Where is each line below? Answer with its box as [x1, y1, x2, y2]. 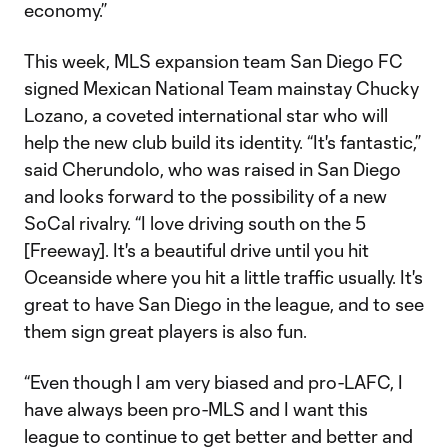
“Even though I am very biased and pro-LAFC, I [24, 371, 403, 394]
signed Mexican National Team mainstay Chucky [24, 77, 419, 100]
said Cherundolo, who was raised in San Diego [24, 158, 401, 181]
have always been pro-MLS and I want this [24, 398, 368, 421]
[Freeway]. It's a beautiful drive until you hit [24, 239, 369, 262]
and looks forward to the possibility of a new [24, 185, 387, 208]
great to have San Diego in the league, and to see [24, 293, 424, 316]
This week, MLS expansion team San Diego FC [24, 50, 403, 73]
